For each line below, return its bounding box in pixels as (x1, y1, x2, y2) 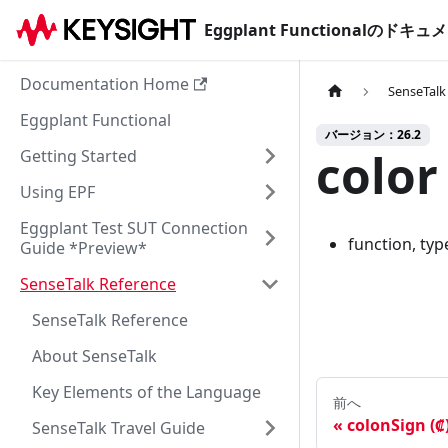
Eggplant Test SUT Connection (20, 217, 248, 239)
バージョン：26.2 (325, 126, 421, 144)
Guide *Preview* (20, 237, 147, 259)
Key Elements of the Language (32, 381, 261, 403)
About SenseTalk (32, 345, 157, 367)
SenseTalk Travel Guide (32, 417, 205, 439)
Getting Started (20, 145, 137, 167)
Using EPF (20, 181, 95, 203)
